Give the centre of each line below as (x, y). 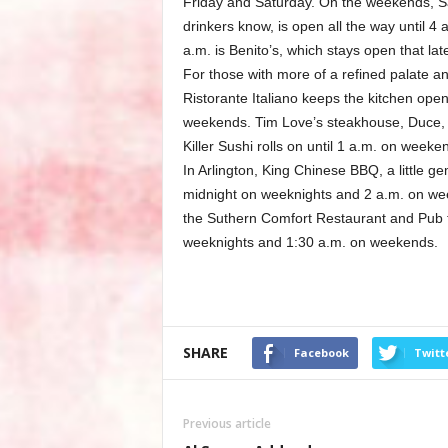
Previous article (226, 423)
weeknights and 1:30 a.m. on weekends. (310, 242)
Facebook (321, 352)
